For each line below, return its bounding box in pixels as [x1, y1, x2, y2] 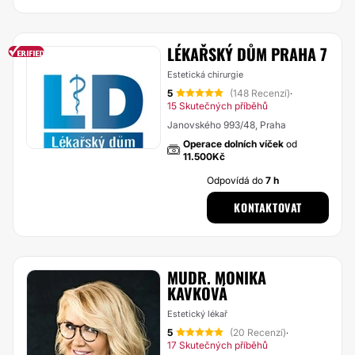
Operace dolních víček [183, 138, 284, 150]
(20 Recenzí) [230, 326, 286, 338]
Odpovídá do [207, 174, 266, 186]
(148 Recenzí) [230, 87, 290, 99]
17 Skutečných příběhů [167, 339, 268, 351]
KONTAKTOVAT [234, 199, 302, 216]
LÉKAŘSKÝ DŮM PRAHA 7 [167, 42, 327, 66]
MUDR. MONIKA [167, 265, 266, 289]
